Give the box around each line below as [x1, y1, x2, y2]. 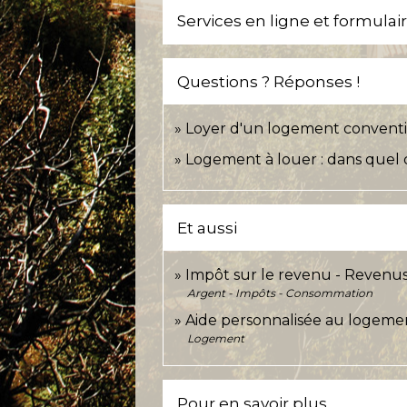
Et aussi [177, 219, 238, 238]
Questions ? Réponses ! [177, 73, 361, 92]
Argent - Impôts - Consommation [187, 286, 373, 301]
